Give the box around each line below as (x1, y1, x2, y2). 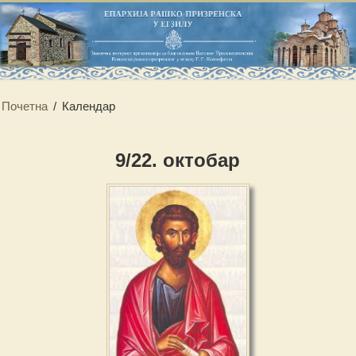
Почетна (2, 99, 48, 114)
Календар (62, 99, 116, 114)
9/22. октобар (115, 149, 241, 172)
